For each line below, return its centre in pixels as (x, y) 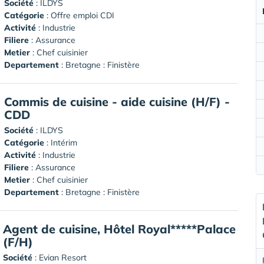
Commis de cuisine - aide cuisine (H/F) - (117, 101)
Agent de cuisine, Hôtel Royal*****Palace (119, 229)
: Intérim (61, 142)
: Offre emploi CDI (79, 15)
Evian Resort (63, 257)
